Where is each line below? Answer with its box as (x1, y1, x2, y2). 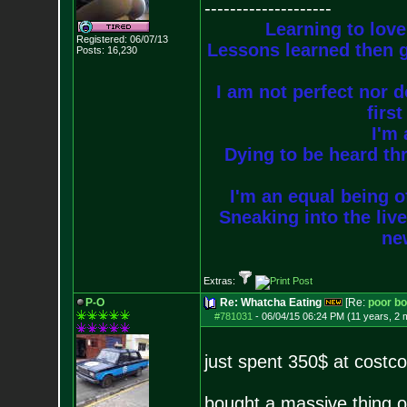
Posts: (75, 45, 104, 55)
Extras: (203, 275, 238, 286)
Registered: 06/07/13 (75, 34, 168, 45)
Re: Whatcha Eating (219, 296, 322, 309)
